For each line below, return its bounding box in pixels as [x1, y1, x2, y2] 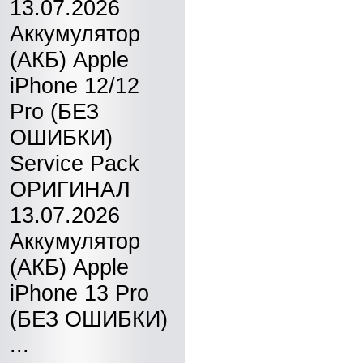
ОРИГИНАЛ [10, 177, 130, 202]
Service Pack [10, 151, 139, 176]
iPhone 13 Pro [10, 280, 149, 305]
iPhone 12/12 [10, 73, 139, 98]
